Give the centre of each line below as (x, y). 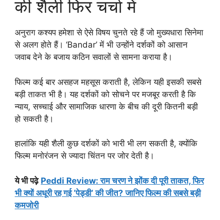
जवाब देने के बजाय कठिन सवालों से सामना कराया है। (94, 57)
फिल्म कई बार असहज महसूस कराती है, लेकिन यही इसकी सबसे (108, 82)
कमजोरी (27, 205)
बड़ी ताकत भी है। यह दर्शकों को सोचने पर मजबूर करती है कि (105, 94)
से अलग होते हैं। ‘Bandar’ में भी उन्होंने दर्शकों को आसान (101, 45)
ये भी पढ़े (27, 180)
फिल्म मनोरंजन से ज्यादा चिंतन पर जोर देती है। (84, 156)
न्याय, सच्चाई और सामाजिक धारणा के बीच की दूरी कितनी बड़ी (106, 106)
